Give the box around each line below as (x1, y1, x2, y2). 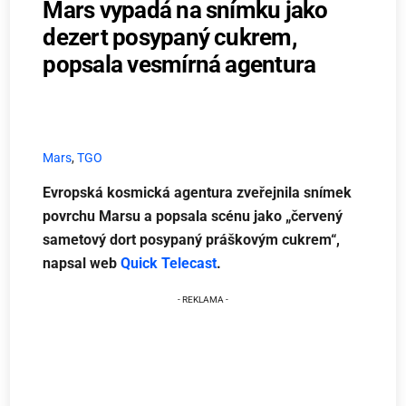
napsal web (43, 255, 121, 273)
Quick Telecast (121, 255, 217, 273)
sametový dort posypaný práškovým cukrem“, (43, 231, 341, 249)
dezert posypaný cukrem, (43, 23, 296, 51)
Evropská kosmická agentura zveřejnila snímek (43, 184, 353, 202)
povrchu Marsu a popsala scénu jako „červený (43, 208, 343, 226)
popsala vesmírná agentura (43, 50, 316, 78)
